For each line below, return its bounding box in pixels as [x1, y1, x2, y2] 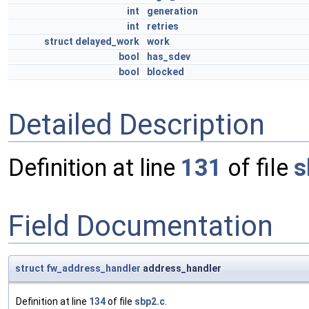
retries [147, 21, 179, 32]
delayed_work [75, 36, 139, 47]
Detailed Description [8, 107, 265, 141]
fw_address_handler [46, 263, 141, 275]
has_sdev [147, 51, 190, 62]
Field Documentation [8, 208, 273, 243]
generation [147, 6, 198, 17]
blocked [147, 66, 184, 77]
